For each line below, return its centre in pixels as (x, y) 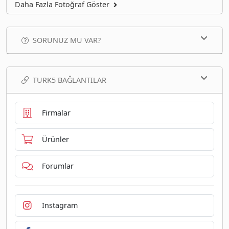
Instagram (60, 205)
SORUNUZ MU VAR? (67, 40)
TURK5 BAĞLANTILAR (70, 80)
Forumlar (58, 166)
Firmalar (56, 113)
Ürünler (55, 140)
